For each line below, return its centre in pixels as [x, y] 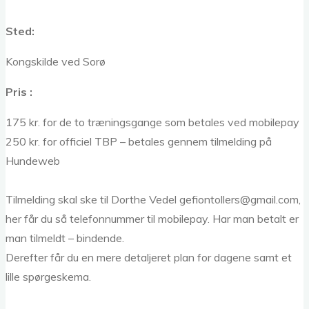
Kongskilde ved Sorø [56, 61]
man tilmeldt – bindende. [65, 238]
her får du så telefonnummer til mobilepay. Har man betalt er [152, 218]
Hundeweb [33, 160]
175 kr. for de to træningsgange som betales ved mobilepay [152, 122]
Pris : [19, 91]
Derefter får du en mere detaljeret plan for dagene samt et [149, 257]
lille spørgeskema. [48, 276]
